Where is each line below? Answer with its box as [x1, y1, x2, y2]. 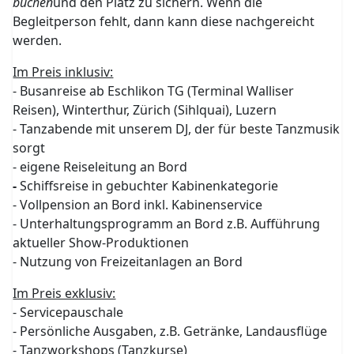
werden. [13, 32, 62, 49]
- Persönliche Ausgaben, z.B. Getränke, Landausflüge [13, 322, 328, 340]
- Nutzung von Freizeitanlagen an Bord [13, 253, 243, 270]
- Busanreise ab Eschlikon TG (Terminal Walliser [13, 82, 295, 100]
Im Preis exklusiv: [13, 284, 116, 302]
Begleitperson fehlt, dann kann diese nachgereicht [13, 13, 315, 30]
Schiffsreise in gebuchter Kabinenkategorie [20, 177, 279, 194]
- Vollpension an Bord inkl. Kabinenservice [13, 196, 263, 213]
